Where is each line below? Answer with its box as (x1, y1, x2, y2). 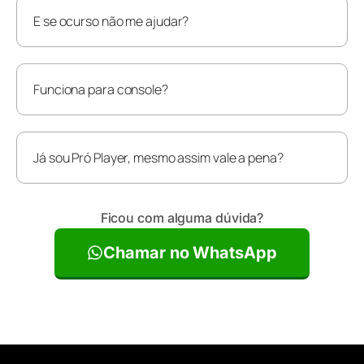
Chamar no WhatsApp (103, 242, 277, 262)
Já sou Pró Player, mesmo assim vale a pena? (33, 148, 284, 167)
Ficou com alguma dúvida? (100, 209, 264, 226)
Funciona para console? (33, 80, 168, 98)
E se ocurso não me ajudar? (33, 11, 189, 30)
